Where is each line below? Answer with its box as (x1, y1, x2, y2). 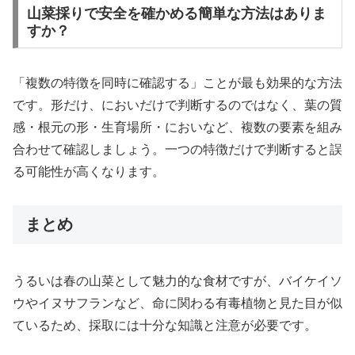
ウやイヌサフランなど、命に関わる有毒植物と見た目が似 (13, 296, 342, 310)
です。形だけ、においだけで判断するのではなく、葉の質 (13, 97, 342, 112)
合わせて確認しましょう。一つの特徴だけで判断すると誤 (13, 142, 342, 156)
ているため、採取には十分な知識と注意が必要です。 (13, 318, 317, 332)
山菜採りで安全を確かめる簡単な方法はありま (26, 5, 326, 21)
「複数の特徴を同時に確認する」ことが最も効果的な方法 (13, 75, 342, 90)
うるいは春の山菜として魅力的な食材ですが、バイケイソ (13, 273, 342, 288)
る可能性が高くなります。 (13, 164, 165, 178)
